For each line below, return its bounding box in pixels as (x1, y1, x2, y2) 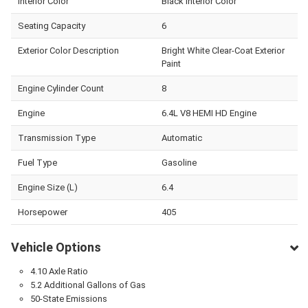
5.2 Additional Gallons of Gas (30, 279, 146, 290)
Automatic (161, 132, 202, 143)
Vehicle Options (11, 239, 101, 254)
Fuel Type (18, 157, 57, 168)
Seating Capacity (18, 20, 85, 31)
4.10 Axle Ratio (30, 265, 88, 276)
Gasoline (161, 157, 197, 168)
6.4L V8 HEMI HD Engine (161, 107, 256, 118)
